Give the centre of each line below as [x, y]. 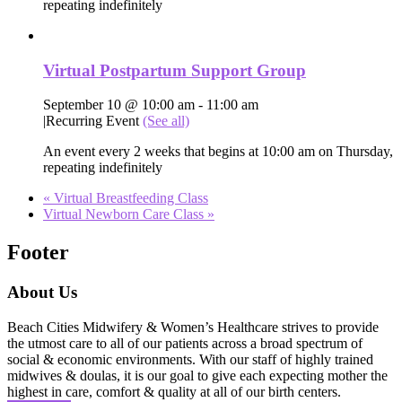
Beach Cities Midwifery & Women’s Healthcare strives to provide [193, 327]
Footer [38, 253]
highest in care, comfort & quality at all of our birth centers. [174, 392]
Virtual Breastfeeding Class [129, 198]
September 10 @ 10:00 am [119, 105]
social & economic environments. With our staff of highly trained [190, 359]
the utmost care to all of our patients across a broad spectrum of [185, 343]
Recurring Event [94, 121]
